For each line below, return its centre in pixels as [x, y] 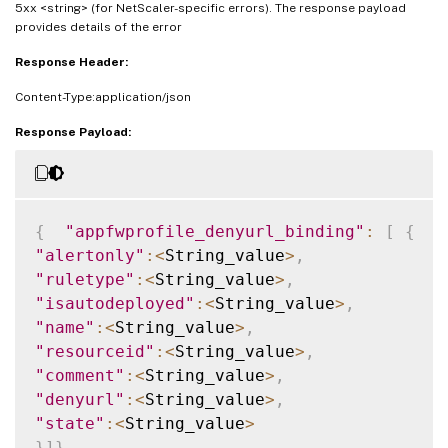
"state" [70, 424]
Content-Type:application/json [103, 97]
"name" [65, 328]
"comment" [80, 376]
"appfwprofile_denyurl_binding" [215, 232]
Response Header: [71, 62]
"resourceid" [95, 352]
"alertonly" [90, 256]
